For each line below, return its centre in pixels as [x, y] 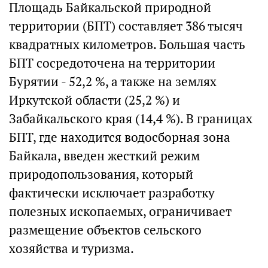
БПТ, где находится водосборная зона [120, 137]
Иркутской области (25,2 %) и [95, 100]
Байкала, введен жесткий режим [104, 156]
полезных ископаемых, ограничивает [120, 211]
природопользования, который [101, 174]
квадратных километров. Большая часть [127, 45]
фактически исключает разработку [112, 193]
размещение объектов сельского [105, 230]
